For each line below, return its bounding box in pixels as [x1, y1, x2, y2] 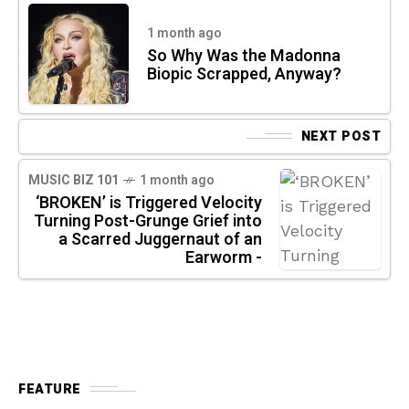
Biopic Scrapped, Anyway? [147, 61, 341, 87]
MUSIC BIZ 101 [28, 170, 119, 190]
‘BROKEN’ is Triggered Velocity [36, 190, 262, 215]
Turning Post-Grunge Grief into [34, 208, 262, 234]
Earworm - [185, 245, 262, 270]
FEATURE [18, 379, 81, 399]
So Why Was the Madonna [147, 43, 341, 68]
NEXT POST [300, 126, 381, 146]
